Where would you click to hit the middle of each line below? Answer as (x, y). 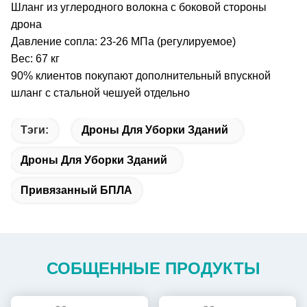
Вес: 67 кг (35, 59)
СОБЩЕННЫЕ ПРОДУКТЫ (153, 268)
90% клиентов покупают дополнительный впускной (141, 76)
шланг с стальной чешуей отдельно (100, 93)
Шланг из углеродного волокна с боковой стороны (139, 7)
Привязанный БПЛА (76, 190)
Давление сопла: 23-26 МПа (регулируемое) (123, 41)
